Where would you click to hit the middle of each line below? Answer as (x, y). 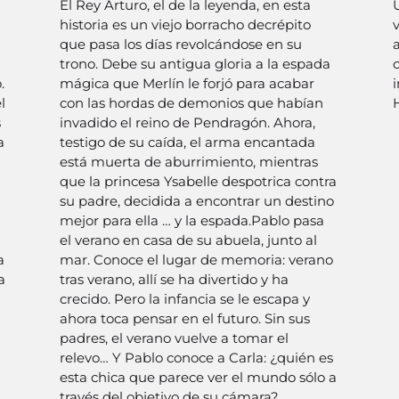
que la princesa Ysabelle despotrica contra (199, 181)
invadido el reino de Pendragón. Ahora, (188, 122)
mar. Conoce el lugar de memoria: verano (197, 259)
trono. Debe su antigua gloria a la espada (195, 63)
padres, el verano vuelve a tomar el (175, 338)
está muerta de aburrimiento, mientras (189, 161)
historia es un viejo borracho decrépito (186, 24)
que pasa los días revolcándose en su (181, 44)
